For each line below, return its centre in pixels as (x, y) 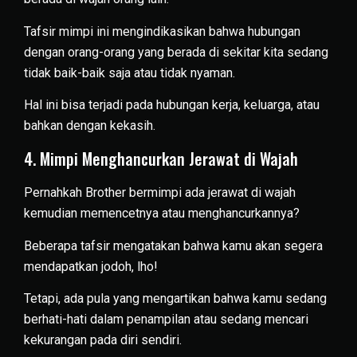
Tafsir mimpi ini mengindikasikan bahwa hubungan (162, 31)
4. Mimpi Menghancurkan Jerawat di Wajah (161, 159)
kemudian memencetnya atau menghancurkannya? (162, 214)
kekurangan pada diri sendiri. (103, 340)
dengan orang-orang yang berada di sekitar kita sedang (176, 52)
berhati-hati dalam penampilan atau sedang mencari (166, 320)
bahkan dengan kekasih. (90, 126)
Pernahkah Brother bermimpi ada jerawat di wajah (160, 193)
